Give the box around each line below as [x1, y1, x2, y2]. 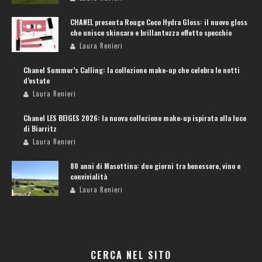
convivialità [70, 171, 107, 182]
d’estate [23, 75, 50, 86]
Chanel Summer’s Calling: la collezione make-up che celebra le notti [23, 65, 240, 75]
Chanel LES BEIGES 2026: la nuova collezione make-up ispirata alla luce [23, 113, 246, 123]
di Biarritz [23, 123, 57, 134]
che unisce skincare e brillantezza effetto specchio [70, 27, 232, 38]
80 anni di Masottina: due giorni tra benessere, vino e [70, 161, 240, 171]
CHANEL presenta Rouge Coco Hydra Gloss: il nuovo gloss [70, 17, 247, 27]
